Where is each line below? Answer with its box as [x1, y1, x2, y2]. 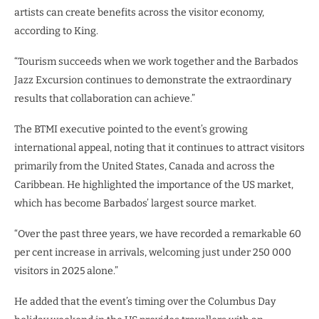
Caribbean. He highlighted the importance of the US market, [14, 178, 293, 191]
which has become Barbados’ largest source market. [14, 197, 256, 209]
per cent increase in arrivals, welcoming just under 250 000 [14, 246, 291, 258]
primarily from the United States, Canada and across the [14, 159, 275, 172]
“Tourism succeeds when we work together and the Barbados [14, 55, 298, 68]
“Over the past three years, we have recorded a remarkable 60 [14, 227, 301, 240]
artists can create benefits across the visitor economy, [14, 6, 264, 19]
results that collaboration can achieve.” [14, 92, 195, 105]
